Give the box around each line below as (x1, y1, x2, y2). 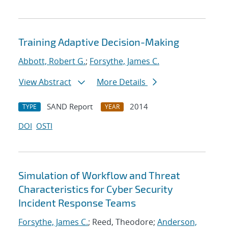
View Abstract (19, 76, 71, 88)
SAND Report (47, 101, 93, 112)
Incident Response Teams (18, 196, 136, 209)
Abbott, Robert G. (18, 55, 85, 67)
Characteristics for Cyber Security (18, 183, 173, 195)
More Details (97, 76, 148, 88)
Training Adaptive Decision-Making (18, 36, 179, 48)
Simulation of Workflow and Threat (18, 169, 180, 182)
